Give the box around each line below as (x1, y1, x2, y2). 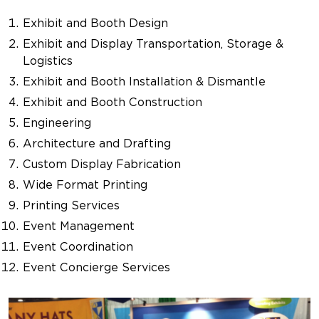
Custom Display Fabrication (23, 157, 181, 171)
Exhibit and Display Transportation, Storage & (23, 37, 283, 51)
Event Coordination (23, 240, 133, 253)
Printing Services (23, 199, 120, 212)
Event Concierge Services (23, 261, 170, 274)
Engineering (23, 116, 91, 130)
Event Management (23, 219, 135, 233)
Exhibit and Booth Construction (23, 95, 202, 109)
